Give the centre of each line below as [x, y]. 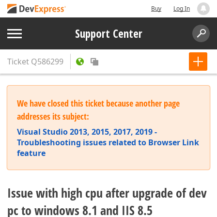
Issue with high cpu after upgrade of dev [107, 193]
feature [31, 153]
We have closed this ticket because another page [98, 103]
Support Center [108, 33]
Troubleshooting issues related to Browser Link [108, 142]
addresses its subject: [53, 116]
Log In [182, 8]
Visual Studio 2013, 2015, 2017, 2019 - [87, 132]
